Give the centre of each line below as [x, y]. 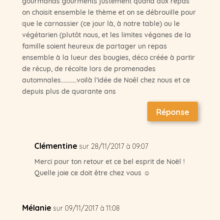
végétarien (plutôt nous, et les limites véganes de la [106, 34]
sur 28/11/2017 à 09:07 [113, 146]
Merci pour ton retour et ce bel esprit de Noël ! [109, 161]
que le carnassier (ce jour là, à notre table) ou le [101, 23]
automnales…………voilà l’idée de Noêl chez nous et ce [106, 79]
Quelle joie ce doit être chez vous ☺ [92, 173]
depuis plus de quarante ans [69, 91]
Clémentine [55, 146]
